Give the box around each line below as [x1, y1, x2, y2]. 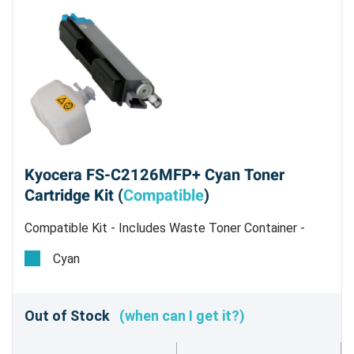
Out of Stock [24, 307, 119, 324]
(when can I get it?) [119, 307, 245, 324]
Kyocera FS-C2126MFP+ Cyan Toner [24, 164, 284, 187]
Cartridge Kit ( [24, 184, 123, 208]
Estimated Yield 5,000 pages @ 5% [24, 239, 217, 255]
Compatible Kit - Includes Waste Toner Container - [24, 220, 305, 236]
